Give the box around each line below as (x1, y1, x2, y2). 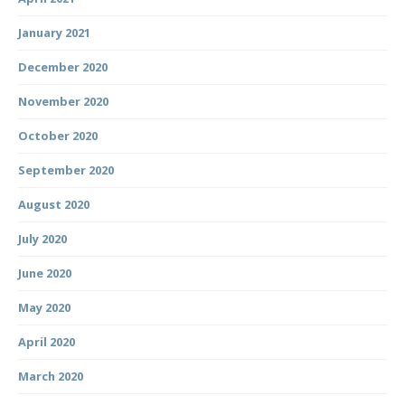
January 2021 (18, 24, 90, 41)
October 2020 (18, 127, 98, 144)
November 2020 (18, 92, 108, 109)
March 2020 (18, 367, 83, 384)
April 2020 (18, 333, 75, 350)
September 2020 (18, 161, 114, 178)
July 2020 (18, 230, 67, 247)
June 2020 (18, 264, 71, 281)
